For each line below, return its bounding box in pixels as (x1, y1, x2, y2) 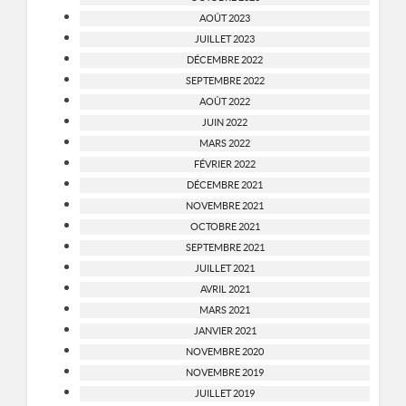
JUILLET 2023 (195, 33, 255, 44)
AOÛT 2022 (199, 95, 250, 107)
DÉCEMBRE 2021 (187, 179, 263, 190)
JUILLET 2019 (195, 387, 255, 399)
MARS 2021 (199, 304, 250, 315)
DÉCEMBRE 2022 (187, 53, 263, 65)
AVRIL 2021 (199, 283, 250, 295)
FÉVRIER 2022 (194, 158, 256, 169)
